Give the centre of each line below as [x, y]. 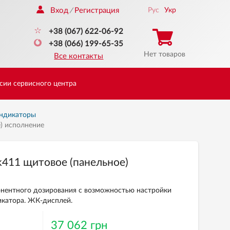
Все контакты [79, 56]
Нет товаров [164, 54]
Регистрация [97, 11]
